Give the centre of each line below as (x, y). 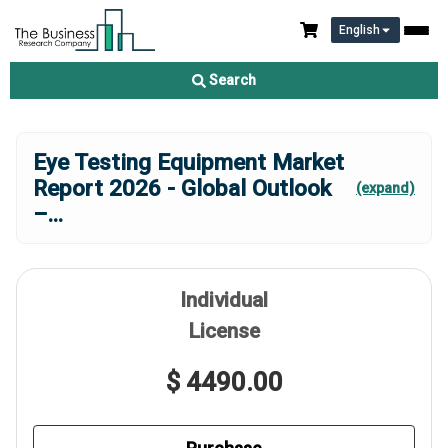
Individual (224, 300)
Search (231, 80)
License (224, 331)
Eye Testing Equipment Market (188, 162)
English (359, 30)
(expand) (385, 188)
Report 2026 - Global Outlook (182, 188)
